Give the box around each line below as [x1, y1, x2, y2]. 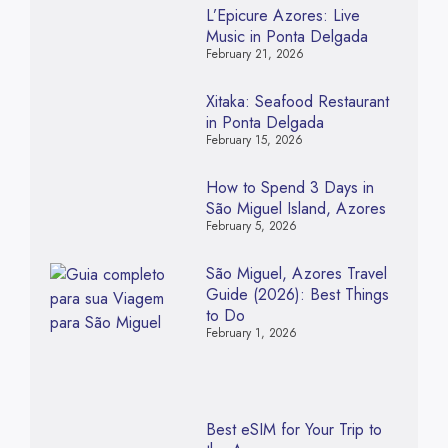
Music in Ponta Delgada [205, 24, 368, 48]
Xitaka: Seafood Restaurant [205, 89, 389, 113]
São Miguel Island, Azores [205, 196, 386, 220]
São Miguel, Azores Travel [205, 261, 387, 285]
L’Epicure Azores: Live [205, 3, 360, 27]
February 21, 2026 [205, 44, 304, 63]
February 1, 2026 [205, 323, 297, 342]
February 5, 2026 [205, 216, 297, 235]
